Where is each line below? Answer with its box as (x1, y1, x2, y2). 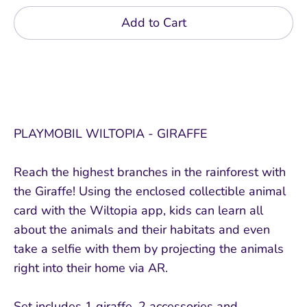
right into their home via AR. (14, 259, 168, 276)
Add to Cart (121, 14, 186, 31)
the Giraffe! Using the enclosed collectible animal (14, 182, 286, 199)
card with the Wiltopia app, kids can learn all (14, 201, 263, 219)
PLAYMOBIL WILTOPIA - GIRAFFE (14, 125, 208, 142)
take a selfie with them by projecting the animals (14, 240, 284, 257)
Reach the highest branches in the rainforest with (14, 163, 286, 180)
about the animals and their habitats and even (14, 221, 270, 238)
